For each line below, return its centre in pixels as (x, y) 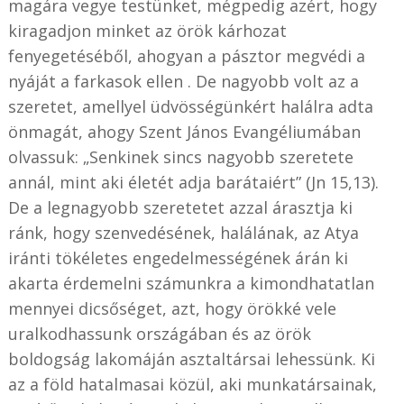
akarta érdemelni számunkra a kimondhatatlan (191, 283)
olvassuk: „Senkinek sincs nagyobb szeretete (180, 156)
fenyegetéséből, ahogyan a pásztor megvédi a (186, 55)
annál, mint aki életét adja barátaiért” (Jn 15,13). (193, 182)
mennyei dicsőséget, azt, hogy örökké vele (172, 308)
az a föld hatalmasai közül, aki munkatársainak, (192, 384)
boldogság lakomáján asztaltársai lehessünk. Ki (191, 358)
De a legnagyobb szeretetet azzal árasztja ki (180, 207)
